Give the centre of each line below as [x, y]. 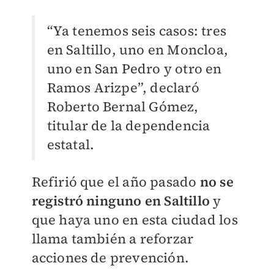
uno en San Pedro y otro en [134, 68]
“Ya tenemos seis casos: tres [137, 31]
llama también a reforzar [113, 239]
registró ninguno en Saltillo [121, 201]
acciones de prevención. [110, 257]
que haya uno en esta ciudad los [135, 220]
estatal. [71, 144]
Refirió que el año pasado [114, 182]
